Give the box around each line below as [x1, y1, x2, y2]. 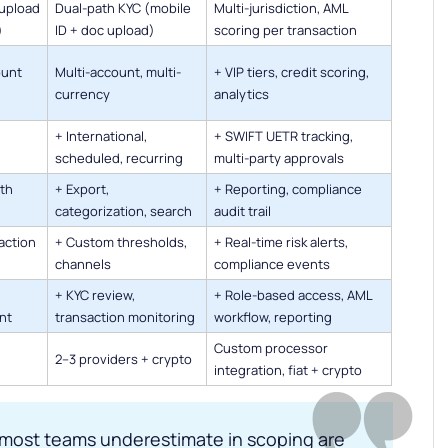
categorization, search [55, 202, 192, 221]
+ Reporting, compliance [214, 180, 362, 199]
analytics [214, 85, 269, 104]
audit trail [214, 202, 271, 221]
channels [55, 255, 111, 274]
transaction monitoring [55, 308, 195, 327]
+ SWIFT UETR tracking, [214, 127, 353, 146]
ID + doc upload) [55, 21, 155, 40]
